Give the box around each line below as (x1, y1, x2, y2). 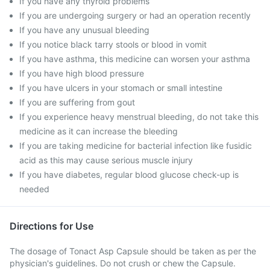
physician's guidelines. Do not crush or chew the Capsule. (10, 258, 236, 268)
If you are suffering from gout (19, 97, 135, 107)
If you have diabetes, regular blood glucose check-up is (19, 169, 239, 180)
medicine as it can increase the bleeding (19, 126, 178, 136)
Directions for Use (10, 220, 93, 232)
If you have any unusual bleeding (19, 25, 149, 35)
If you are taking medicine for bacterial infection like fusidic (19, 140, 252, 151)
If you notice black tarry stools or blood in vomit (19, 39, 207, 49)
